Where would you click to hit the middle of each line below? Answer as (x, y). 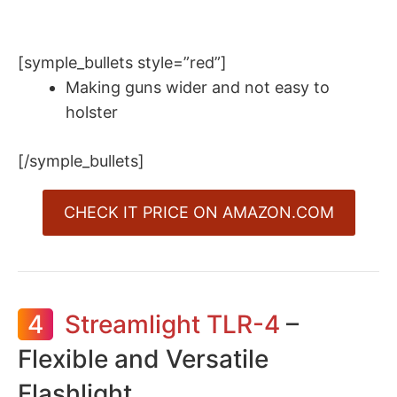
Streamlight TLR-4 (172, 324)
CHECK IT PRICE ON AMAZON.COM (198, 212)
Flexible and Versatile (143, 358)
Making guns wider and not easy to (198, 87)
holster (92, 112)
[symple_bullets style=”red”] (122, 62)
